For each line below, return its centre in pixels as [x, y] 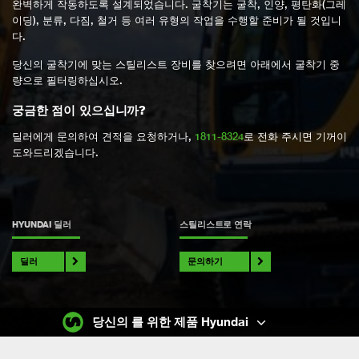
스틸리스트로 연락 [216, 224]
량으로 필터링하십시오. [67, 81]
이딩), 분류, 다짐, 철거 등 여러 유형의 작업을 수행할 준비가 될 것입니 [177, 21]
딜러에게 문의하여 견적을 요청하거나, [103, 136]
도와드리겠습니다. [55, 152]
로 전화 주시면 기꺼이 [295, 136]
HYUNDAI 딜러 [42, 224]
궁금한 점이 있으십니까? [79, 110]
